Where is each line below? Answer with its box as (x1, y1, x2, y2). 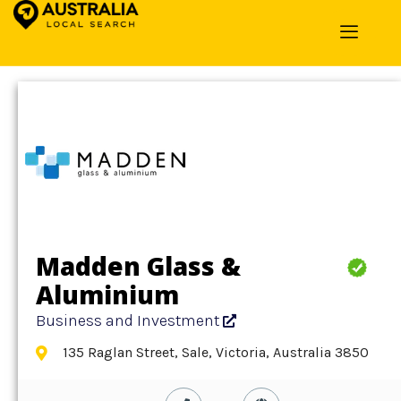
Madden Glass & (36, 249, 241, 283)
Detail (57, 13, 98, 30)
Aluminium (36, 277, 179, 311)
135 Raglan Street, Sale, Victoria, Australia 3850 (63, 344, 369, 361)
